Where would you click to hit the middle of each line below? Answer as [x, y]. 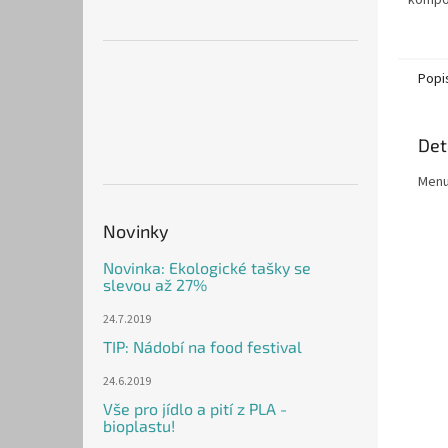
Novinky [136, 231]
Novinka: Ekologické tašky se [207, 268]
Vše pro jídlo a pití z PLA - [195, 409]
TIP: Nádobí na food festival [202, 347]
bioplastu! [139, 426]
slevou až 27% [155, 285]
